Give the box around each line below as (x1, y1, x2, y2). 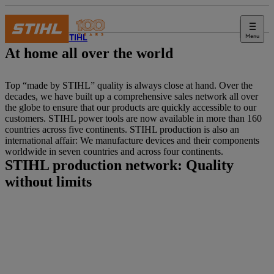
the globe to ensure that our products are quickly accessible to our (5, 102, 256, 113)
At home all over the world (5, 45, 173, 61)
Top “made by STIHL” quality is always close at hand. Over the (5, 80, 253, 91)
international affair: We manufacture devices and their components (5, 135, 259, 146)
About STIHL (39, 32, 87, 44)
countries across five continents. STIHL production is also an (5, 124, 239, 135)
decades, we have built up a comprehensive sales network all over (5, 91, 258, 102)
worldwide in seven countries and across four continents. (5, 146, 223, 157)
